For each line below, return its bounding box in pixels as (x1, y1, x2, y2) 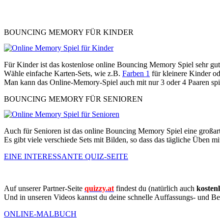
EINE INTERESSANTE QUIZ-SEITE (4, 152, 128, 161)
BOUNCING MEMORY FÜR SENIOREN (4, 94, 143, 103)
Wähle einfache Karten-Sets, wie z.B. (4, 69, 122, 78)
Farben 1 (122, 69, 150, 78)
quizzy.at (84, 184, 114, 193)
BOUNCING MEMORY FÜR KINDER (4, 28, 134, 37)
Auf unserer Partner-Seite (4, 184, 84, 193)
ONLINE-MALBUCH (4, 210, 77, 219)
